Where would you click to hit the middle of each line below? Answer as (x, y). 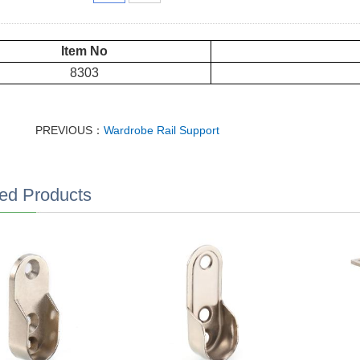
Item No (84, 51)
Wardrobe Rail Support (161, 130)
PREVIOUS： (69, 130)
